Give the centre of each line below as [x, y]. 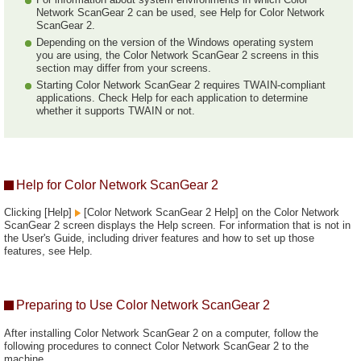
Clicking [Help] [39, 212]
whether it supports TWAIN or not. [116, 111]
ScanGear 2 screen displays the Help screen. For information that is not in [177, 225]
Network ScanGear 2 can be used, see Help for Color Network [180, 12]
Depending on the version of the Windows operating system [175, 42]
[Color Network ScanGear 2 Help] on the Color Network [210, 212]
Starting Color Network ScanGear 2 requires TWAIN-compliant [181, 85]
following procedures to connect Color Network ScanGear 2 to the [156, 346]
